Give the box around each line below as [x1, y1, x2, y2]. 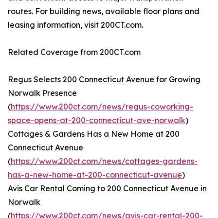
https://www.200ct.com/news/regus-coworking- [11, 102, 193, 112]
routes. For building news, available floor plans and [8, 6, 200, 17]
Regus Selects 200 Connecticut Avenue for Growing [8, 74, 200, 85]
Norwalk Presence [8, 88, 77, 98]
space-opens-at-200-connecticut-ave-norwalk [8, 115, 185, 126]
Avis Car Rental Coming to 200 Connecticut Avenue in [8, 183, 207, 194]
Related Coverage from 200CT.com [8, 47, 141, 57]
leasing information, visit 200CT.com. [8, 20, 143, 30]
